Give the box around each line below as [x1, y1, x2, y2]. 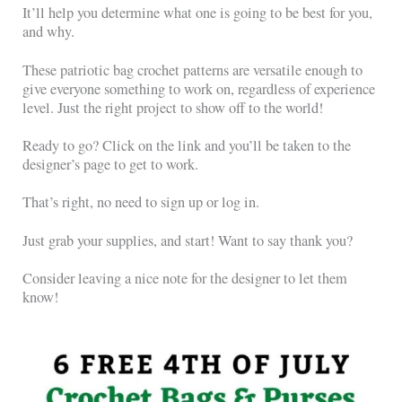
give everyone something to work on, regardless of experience [22, 78, 376, 99]
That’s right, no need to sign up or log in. [22, 192, 260, 213]
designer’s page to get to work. [22, 154, 199, 175]
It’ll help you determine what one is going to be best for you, [22, 3, 373, 23]
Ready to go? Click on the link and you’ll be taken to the [22, 135, 352, 156]
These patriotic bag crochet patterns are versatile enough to [22, 59, 363, 80]
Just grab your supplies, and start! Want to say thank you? [22, 230, 354, 250]
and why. [22, 22, 75, 42]
